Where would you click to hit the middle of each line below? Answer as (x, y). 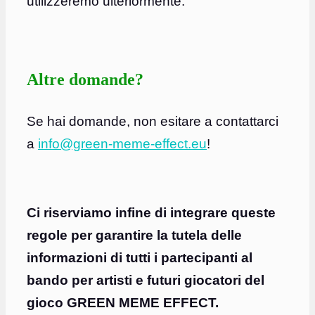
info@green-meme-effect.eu (122, 144)
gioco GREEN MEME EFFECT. (123, 303)
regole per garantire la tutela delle (134, 236)
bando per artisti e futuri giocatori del (146, 281)
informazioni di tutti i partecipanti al (140, 258)
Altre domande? (85, 80)
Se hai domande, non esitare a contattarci (153, 122)
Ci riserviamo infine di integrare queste (151, 213)
